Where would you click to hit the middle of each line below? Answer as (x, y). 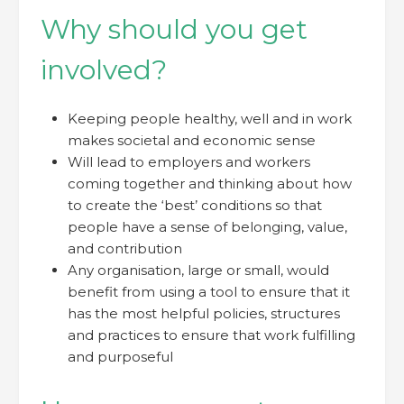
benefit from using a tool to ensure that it (209, 291)
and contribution (125, 248)
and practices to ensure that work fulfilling (211, 335)
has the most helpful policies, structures (204, 313)
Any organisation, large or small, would (198, 270)
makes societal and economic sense (192, 140)
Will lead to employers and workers (189, 161)
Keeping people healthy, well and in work (210, 118)
